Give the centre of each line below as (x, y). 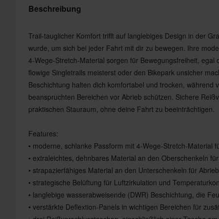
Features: (43, 133)
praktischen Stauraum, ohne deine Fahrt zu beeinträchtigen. (121, 109)
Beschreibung (55, 8)
